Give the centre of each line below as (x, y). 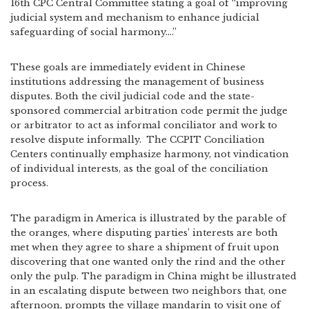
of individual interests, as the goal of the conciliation (139, 169)
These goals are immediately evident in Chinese (128, 67)
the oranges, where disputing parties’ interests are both (144, 233)
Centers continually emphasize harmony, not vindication (150, 154)
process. (29, 183)
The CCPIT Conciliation (204, 140)
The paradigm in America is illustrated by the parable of (148, 218)
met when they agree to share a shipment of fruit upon (145, 247)
